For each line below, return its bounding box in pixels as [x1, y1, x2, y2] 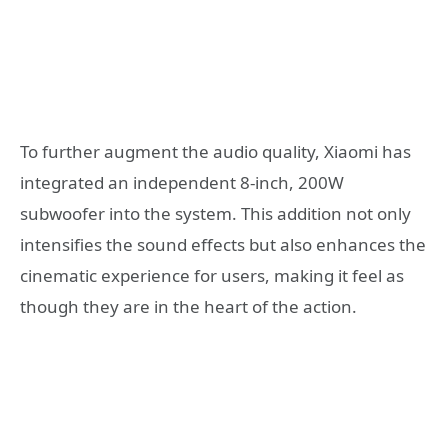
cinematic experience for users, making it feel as [20, 263, 404, 287]
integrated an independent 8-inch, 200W [20, 170, 344, 194]
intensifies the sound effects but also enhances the [20, 232, 426, 256]
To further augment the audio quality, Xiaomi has [20, 139, 411, 163]
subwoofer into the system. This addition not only [20, 201, 411, 225]
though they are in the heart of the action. [20, 294, 357, 318]
